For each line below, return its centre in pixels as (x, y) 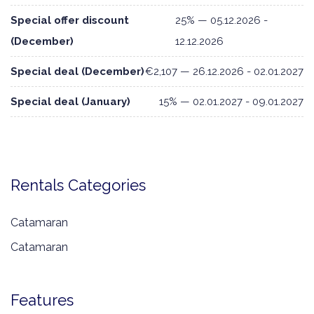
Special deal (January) (70, 102)
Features (42, 300)
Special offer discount (70, 21)
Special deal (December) (77, 72)
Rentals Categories (78, 185)
